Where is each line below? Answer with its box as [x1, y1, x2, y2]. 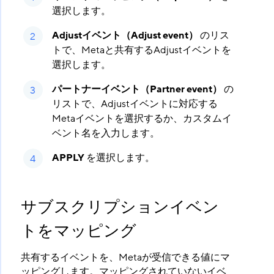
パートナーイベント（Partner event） [51, 83, 222, 97]
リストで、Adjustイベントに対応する [51, 97, 218, 111]
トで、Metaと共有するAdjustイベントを [51, 43, 231, 57]
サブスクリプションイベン [20, 197, 219, 218]
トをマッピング [20, 221, 136, 242]
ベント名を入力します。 [51, 127, 160, 141]
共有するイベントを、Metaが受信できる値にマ [20, 251, 230, 265]
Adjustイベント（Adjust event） [51, 29, 198, 43]
